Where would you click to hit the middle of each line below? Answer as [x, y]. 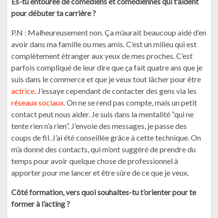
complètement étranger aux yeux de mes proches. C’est [102, 56]
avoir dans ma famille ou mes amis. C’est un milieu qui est [104, 44]
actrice [23, 91]
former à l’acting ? [41, 204]
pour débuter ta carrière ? [54, 13]
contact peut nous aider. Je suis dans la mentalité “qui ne [102, 114]
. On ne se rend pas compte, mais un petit [130, 102]
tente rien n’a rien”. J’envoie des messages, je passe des [99, 126]
